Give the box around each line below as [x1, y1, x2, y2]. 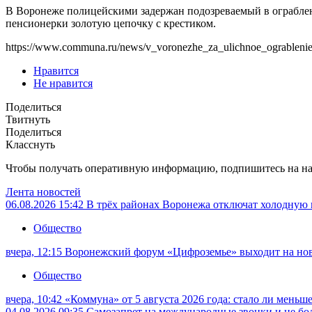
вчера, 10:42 [6, 293, 65, 306]
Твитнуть [6, 114, 50, 126]
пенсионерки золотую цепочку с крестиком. [6, 17, 216, 30]
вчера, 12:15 [6, 246, 65, 258]
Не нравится [33, 77, 93, 90]
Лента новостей [6, 186, 81, 198]
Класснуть [6, 139, 55, 151]
